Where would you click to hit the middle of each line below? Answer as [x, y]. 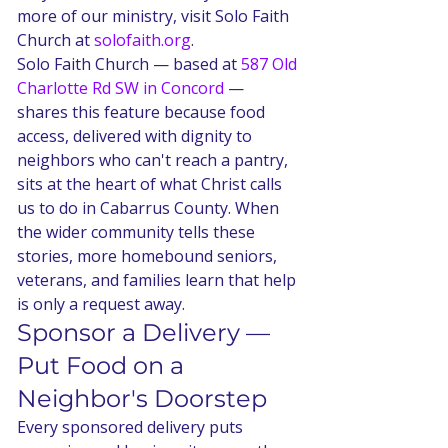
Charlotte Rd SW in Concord [120, 87]
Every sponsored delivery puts [132, 426]
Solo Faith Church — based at [129, 63]
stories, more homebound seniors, [149, 255]
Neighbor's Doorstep [142, 398]
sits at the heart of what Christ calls [151, 183]
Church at [55, 39]
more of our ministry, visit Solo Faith [155, 15]
